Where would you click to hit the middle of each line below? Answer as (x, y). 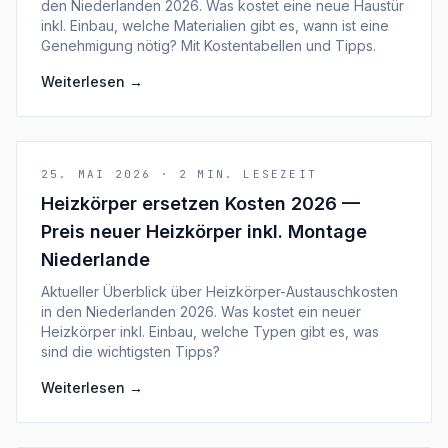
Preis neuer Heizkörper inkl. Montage (204, 231)
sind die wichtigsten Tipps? (130, 351)
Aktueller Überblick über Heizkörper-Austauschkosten (219, 291)
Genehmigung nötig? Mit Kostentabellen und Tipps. (208, 45)
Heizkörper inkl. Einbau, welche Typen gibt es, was (210, 331)
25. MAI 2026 (96, 174)
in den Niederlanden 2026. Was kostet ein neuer (201, 311)
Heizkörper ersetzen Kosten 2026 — (200, 203)
